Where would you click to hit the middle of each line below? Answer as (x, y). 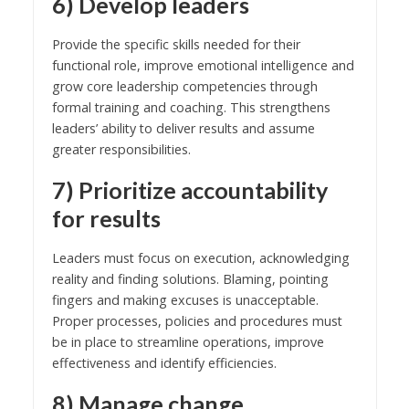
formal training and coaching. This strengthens (191, 107)
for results (106, 218)
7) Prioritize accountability (189, 189)
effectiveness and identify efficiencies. (164, 362)
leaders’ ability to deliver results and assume (183, 128)
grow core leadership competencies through (184, 86)
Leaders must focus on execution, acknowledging (200, 257)
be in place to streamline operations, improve (188, 341)
